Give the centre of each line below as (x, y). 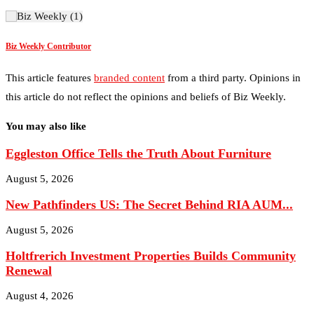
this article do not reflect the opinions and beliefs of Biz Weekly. (146, 73)
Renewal (29, 246)
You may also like (46, 102)
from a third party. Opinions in (233, 54)
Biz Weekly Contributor (48, 22)
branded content (129, 54)
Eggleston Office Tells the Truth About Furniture (138, 129)
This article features (50, 54)
